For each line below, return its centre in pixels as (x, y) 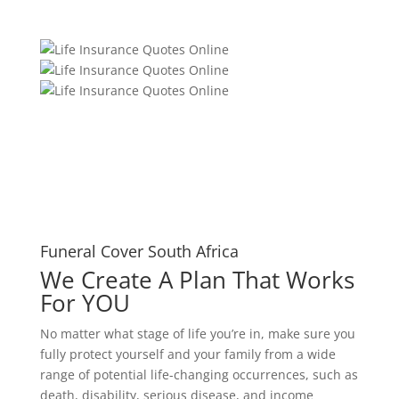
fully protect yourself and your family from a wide (187, 354)
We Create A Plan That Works (197, 280)
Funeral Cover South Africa (139, 252)
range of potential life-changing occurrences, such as (199, 375)
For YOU (85, 303)
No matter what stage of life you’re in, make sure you (197, 334)
